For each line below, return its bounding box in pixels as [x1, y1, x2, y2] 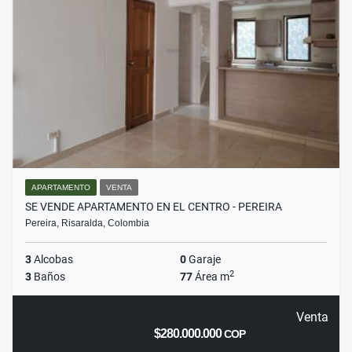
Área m [192, 270, 229, 284]
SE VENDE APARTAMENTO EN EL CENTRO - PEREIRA [25, 200, 282, 214]
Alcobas [31, 253, 73, 266]
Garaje [186, 253, 221, 266]
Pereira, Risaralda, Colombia [25, 218, 149, 229]
